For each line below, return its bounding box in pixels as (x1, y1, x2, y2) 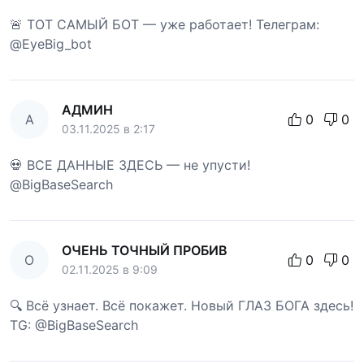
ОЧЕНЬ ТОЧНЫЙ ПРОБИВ (62, 242, 227, 259)
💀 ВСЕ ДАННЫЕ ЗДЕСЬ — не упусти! (10, 157, 250, 174)
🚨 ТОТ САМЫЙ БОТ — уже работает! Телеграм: (10, 16, 319, 33)
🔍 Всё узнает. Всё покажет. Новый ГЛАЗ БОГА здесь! (10, 297, 353, 314)
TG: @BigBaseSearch (10, 317, 138, 334)
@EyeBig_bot (10, 36, 92, 53)
